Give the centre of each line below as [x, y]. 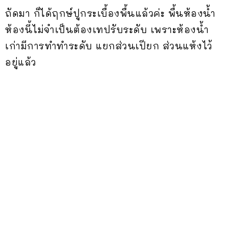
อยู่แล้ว [21, 62]
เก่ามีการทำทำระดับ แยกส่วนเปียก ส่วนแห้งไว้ [109, 46]
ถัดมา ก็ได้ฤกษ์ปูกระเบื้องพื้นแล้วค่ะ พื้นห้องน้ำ [110, 13]
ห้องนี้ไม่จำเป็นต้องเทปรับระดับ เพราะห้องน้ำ [107, 29]
